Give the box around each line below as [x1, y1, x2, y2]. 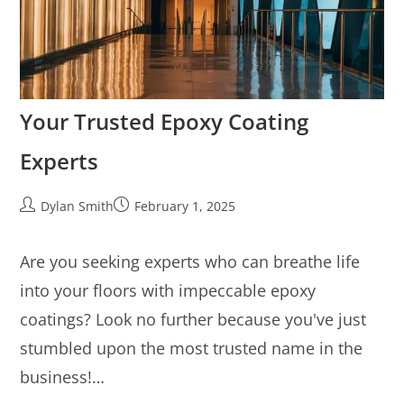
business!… [20, 366, 106, 389]
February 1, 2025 [134, 197, 236, 216]
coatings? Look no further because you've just [20, 308, 367, 331]
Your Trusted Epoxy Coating [20, 106, 309, 137]
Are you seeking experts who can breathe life [20, 251, 361, 273]
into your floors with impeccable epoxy [20, 280, 317, 302]
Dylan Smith [41, 197, 115, 216]
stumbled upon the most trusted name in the [20, 337, 363, 360]
